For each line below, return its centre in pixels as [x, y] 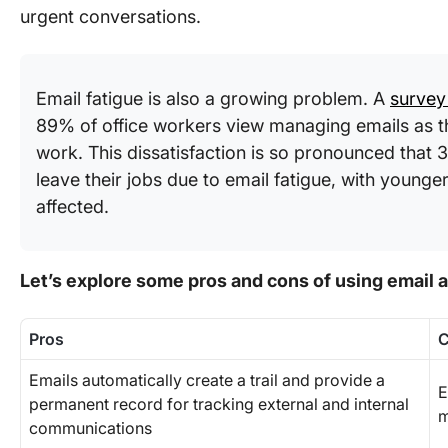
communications [90, 428]
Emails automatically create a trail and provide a [207, 380]
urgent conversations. [113, 16]
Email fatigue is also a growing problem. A [213, 98]
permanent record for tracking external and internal [219, 404]
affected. [72, 206]
